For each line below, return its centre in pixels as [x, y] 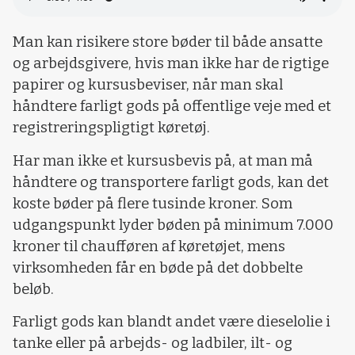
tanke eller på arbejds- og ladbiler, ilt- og [153, 343]
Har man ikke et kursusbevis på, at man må [163, 160]
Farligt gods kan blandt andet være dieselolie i [172, 321]
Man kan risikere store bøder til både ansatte [168, 42]
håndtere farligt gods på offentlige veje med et [172, 107]
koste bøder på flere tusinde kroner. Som [153, 203]
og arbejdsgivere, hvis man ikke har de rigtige [171, 64]
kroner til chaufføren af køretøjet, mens [149, 246]
